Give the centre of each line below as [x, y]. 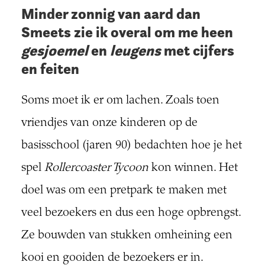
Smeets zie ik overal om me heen [127, 33]
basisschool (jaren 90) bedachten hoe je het [131, 146]
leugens [135, 51]
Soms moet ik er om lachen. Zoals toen [120, 101]
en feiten [50, 69]
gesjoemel [54, 51]
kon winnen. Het [193, 169]
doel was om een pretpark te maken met [124, 191]
